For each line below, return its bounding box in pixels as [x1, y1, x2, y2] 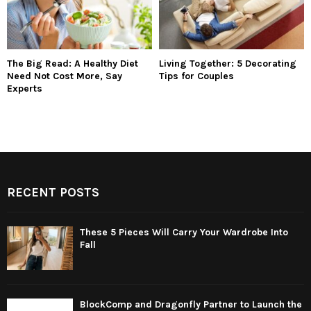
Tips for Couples [159, 69, 234, 82]
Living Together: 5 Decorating [159, 57, 296, 69]
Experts [7, 82, 42, 94]
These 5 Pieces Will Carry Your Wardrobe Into [80, 226, 288, 238]
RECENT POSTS [7, 184, 99, 200]
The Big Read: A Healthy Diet [7, 57, 138, 69]
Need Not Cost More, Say [7, 69, 122, 82]
